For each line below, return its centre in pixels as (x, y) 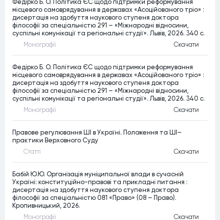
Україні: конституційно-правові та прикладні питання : (100, 182)
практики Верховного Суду (55, 140)
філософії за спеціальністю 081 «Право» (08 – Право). (94, 197)
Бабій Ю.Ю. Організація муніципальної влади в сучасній (98, 174)
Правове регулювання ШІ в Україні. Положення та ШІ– (97, 132)
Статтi (32, 151)
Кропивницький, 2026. (46, 205)
